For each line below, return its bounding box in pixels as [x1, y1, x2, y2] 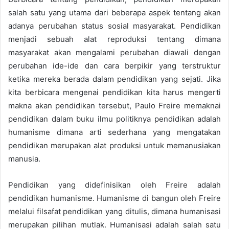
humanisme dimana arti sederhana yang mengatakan [8, 127, 221, 137]
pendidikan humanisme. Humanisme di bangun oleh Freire [8, 193, 221, 203]
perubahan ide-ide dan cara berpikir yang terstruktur [8, 60, 221, 71]
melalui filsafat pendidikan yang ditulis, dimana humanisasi [8, 206, 221, 216]
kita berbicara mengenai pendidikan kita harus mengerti [8, 87, 221, 97]
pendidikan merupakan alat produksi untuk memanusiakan [8, 140, 221, 150]
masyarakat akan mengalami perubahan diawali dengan [8, 47, 221, 57]
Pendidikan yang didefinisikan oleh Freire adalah [8, 179, 221, 190]
